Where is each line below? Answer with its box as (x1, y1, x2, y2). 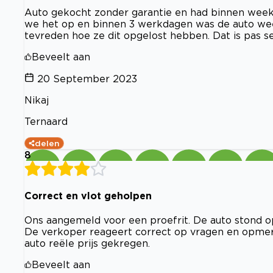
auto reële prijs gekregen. (24, 238, 150, 249)
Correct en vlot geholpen (24, 190, 152, 201)
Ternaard (24, 115, 68, 127)
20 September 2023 (37, 73, 137, 84)
